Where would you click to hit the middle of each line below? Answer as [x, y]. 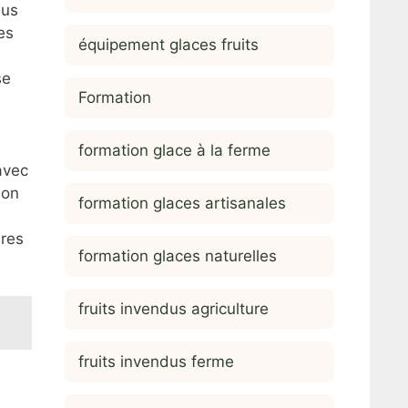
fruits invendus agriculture [173, 308]
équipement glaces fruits [168, 44]
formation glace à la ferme [174, 150]
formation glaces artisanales [182, 203]
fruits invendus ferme [156, 361]
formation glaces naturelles [178, 255]
